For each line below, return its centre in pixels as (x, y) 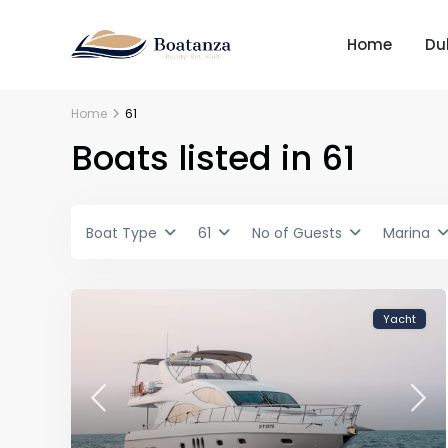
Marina (406, 233)
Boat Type (121, 233)
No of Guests (297, 233)
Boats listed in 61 (213, 158)
